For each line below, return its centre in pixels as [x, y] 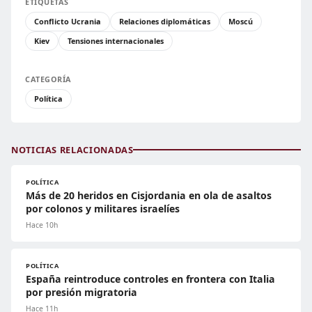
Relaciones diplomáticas [165, 21]
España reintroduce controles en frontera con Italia [150, 279]
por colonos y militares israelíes [103, 208]
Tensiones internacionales [116, 40]
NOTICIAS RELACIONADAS [72, 149]
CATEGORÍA [48, 79]
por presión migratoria [81, 292]
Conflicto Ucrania [68, 21]
